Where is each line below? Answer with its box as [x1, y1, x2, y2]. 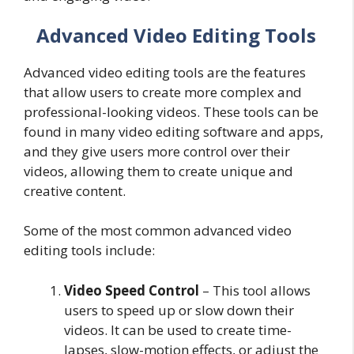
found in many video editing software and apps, [24, 122, 323, 141]
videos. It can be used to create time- [64, 320, 292, 339]
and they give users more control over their [24, 141, 290, 160]
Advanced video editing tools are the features [24, 62, 306, 81]
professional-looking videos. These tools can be [24, 102, 318, 121]
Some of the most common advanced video [24, 221, 292, 239]
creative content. [24, 181, 126, 200]
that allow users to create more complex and [24, 82, 302, 101]
